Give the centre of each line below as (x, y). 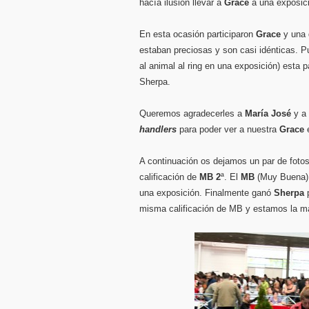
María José (268, 113)
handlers (158, 129)
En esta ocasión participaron (198, 34)
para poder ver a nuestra (228, 129)
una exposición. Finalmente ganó (207, 193)
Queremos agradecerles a (192, 113)
